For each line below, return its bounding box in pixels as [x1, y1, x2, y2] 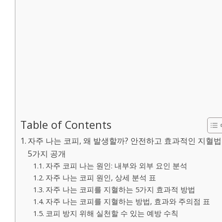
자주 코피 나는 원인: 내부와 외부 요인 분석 [45, 160, 187, 170]
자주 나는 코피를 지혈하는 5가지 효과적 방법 [45, 184, 195, 194]
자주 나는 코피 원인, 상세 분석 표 [45, 172, 156, 182]
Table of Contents [20, 117, 111, 132]
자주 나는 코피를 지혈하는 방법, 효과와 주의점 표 [45, 196, 210, 206]
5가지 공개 [28, 148, 66, 159]
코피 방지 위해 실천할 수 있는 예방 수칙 [45, 208, 178, 218]
